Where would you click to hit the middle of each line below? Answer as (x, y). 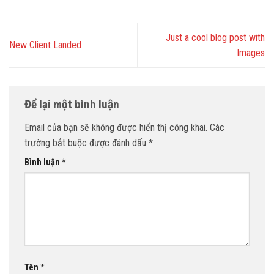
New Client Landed (45, 45)
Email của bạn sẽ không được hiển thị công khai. (116, 127)
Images (251, 53)
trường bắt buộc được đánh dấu (87, 143)
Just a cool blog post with (215, 37)
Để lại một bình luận (73, 104)
